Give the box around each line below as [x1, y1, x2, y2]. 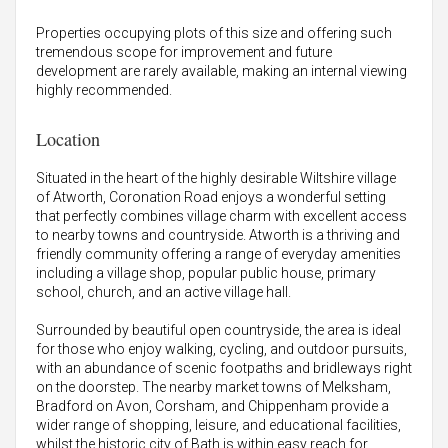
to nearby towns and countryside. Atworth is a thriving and [36, 227, 400, 244]
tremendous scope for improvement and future [36, 44, 332, 61]
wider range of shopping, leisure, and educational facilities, [36, 417, 401, 434]
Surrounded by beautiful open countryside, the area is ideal [36, 322, 401, 339]
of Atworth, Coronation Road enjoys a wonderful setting [36, 189, 386, 206]
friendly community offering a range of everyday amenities [36, 246, 401, 263]
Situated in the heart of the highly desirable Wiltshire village [36, 170, 396, 187]
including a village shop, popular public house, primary [36, 265, 376, 282]
